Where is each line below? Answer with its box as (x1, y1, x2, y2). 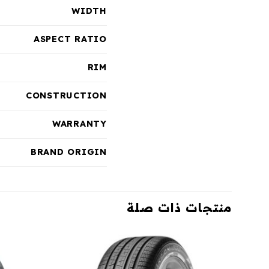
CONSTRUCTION (26, 90, 107, 101)
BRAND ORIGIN (31, 147, 107, 157)
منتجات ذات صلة (127, 200, 232, 215)
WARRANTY (52, 118, 107, 129)
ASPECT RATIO (34, 34, 107, 44)
